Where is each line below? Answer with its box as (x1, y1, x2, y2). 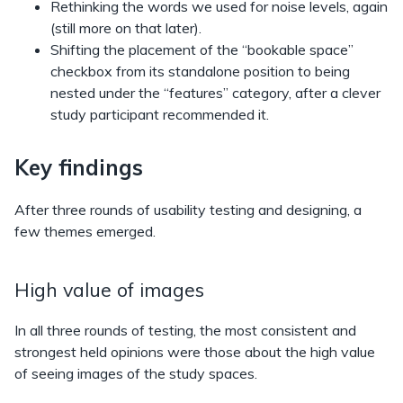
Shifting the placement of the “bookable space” (50, 40, 354, 58)
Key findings (14, 153, 143, 181)
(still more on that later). (50, 18, 201, 37)
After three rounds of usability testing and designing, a (14, 200, 362, 219)
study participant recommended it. (50, 104, 269, 123)
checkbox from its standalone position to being (50, 61, 350, 80)
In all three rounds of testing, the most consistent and (14, 320, 356, 339)
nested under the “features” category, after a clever (50, 83, 381, 102)
